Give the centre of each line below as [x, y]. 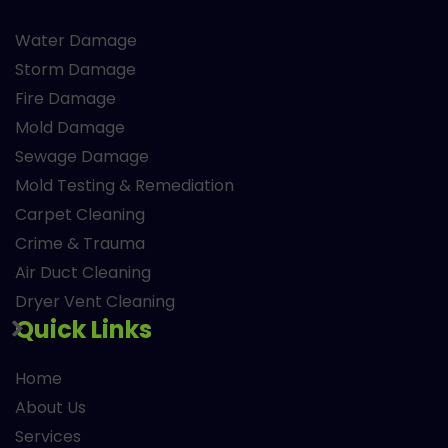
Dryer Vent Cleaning [95, 302]
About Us [50, 408]
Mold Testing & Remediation [124, 186]
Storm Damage [75, 70]
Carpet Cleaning [80, 215]
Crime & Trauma [80, 244]
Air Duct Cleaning [83, 273]
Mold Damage [70, 128]
